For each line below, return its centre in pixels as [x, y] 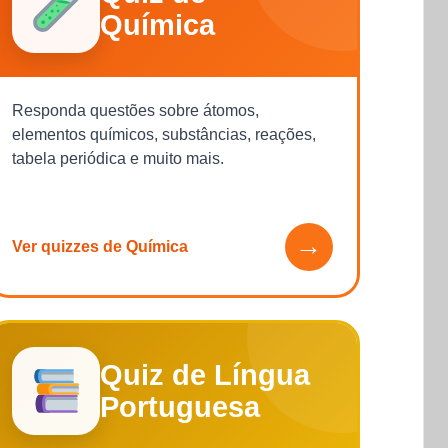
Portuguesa [180, 406]
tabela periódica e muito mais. [118, 158]
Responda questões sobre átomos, [136, 110]
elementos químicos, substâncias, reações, [164, 134]
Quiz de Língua [205, 374]
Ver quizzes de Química [100, 246]
